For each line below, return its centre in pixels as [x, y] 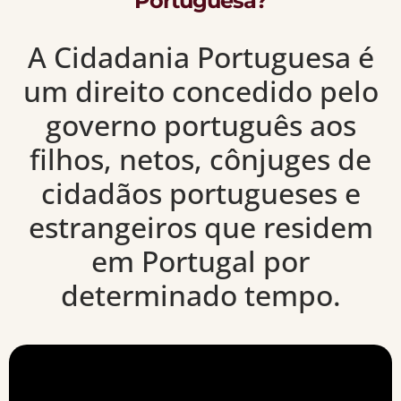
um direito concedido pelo [200, 91]
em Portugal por [200, 261]
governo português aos [200, 125]
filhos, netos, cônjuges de [200, 159]
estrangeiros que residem [200, 227]
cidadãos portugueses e [200, 193]
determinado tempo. [200, 295]
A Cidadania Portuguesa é [200, 57]
